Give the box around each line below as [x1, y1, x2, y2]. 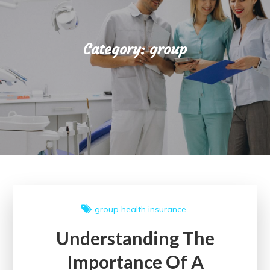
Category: [83, 40, 149, 58]
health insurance [121, 204, 186, 215]
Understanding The [55, 227, 215, 249]
